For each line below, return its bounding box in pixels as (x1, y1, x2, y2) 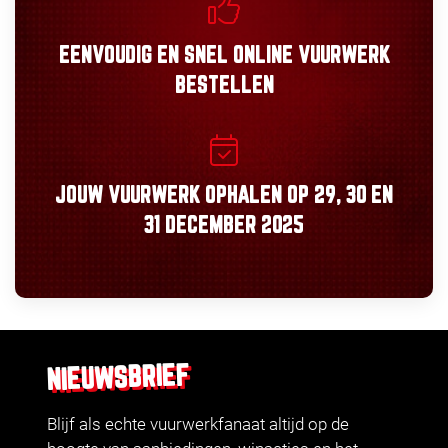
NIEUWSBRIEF (46, 362, 191, 396)
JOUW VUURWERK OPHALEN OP (55, 186, 314, 208)
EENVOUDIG (58, 46, 152, 68)
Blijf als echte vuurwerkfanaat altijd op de (47, 414, 349, 435)
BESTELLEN (174, 76, 274, 98)
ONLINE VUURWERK (227, 46, 390, 68)
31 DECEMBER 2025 (144, 216, 304, 238)
